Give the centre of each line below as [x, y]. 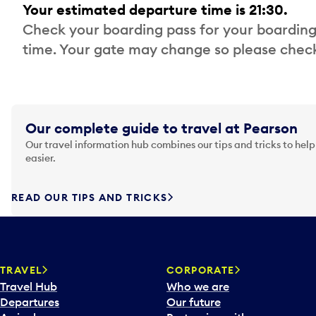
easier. [41, 158]
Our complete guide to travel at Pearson [162, 128]
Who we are [198, 287]
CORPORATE [201, 271]
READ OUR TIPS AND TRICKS [90, 198]
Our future [194, 302]
